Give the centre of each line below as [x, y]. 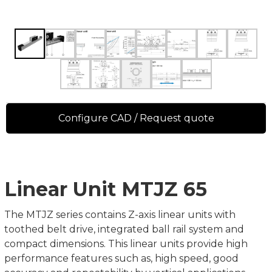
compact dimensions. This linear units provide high [126, 244]
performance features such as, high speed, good [121, 258]
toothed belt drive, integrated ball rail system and [124, 229]
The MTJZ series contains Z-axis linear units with [120, 215]
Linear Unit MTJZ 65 [106, 189]
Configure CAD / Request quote [136, 118]
